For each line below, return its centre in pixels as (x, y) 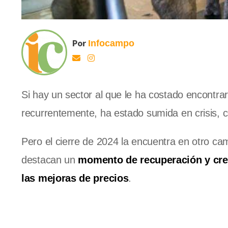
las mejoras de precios (75, 178)
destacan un (50, 160)
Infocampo (111, 44)
